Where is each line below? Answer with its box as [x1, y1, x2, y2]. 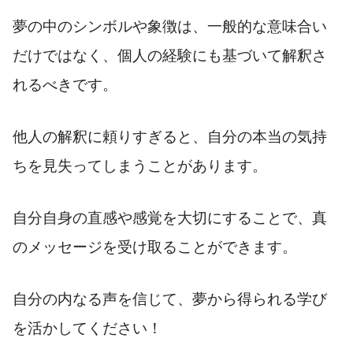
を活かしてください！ [13, 319, 162, 336]
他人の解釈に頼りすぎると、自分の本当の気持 [13, 128, 327, 145]
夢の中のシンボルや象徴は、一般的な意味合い [13, 18, 327, 35]
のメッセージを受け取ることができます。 [13, 238, 297, 255]
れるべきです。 [13, 76, 117, 94]
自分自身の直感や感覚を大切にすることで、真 [13, 209, 327, 226]
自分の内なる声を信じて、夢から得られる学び [13, 290, 327, 307]
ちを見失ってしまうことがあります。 [13, 157, 267, 174]
